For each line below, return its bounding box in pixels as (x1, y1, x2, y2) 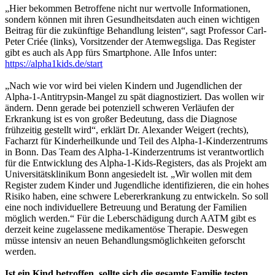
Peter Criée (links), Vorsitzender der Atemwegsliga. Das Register (5, 36, 255, 47)
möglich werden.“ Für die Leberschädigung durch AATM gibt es (5, 213, 256, 224)
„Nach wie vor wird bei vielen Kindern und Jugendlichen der (5, 80, 242, 91)
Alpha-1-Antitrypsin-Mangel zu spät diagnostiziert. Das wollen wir (5, 91, 264, 103)
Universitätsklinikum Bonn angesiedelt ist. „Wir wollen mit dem (5, 169, 252, 180)
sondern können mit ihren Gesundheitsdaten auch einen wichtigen (5, 14, 260, 25)
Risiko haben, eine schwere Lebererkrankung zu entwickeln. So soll (5, 191, 268, 202)
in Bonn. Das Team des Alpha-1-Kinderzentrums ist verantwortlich (5, 147, 264, 158)
